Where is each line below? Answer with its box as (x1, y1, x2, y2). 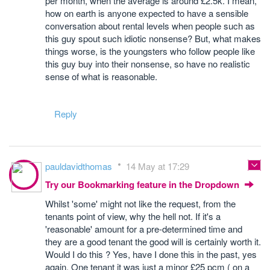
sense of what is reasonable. (45, 70, 157, 83)
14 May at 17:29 (126, 160, 189, 172)
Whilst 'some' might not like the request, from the (45, 197, 236, 210)
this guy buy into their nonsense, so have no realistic (45, 57, 250, 70)
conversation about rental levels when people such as (45, 19, 255, 32)
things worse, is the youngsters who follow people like (45, 45, 255, 57)
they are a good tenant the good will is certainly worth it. (45, 235, 261, 248)
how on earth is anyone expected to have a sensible (45, 7, 248, 19)
